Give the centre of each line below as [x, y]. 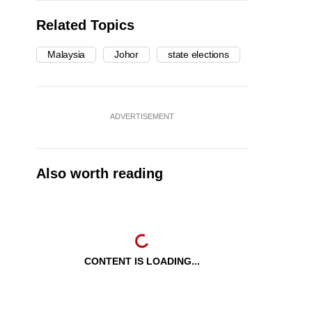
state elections [198, 55]
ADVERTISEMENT [142, 117]
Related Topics [85, 25]
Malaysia [67, 55]
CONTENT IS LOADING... [142, 262]
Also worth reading [100, 174]
